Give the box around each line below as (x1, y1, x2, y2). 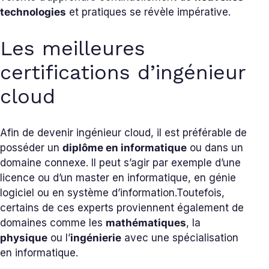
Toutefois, (177, 187, 225, 199)
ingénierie (70, 232, 121, 244)
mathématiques (106, 217, 186, 229)
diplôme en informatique (62, 142, 187, 154)
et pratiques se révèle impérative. (66, 6, 231, 19)
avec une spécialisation (121, 232, 238, 244)
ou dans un (187, 142, 243, 154)
